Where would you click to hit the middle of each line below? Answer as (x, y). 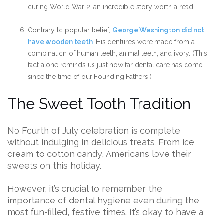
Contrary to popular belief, (70, 30)
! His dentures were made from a (144, 42)
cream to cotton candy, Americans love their (99, 154)
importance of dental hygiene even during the (103, 201)
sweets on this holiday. (55, 166)
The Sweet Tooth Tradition (99, 104)
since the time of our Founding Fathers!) (90, 77)
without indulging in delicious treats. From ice (101, 142)
